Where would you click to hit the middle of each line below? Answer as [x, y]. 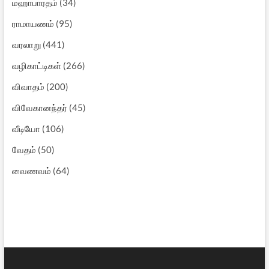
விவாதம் [28, 86]
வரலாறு [26, 44]
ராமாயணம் [33, 23]
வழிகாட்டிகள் [36, 65]
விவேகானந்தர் [39, 107]
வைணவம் [31, 170]
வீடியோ [26, 128]
